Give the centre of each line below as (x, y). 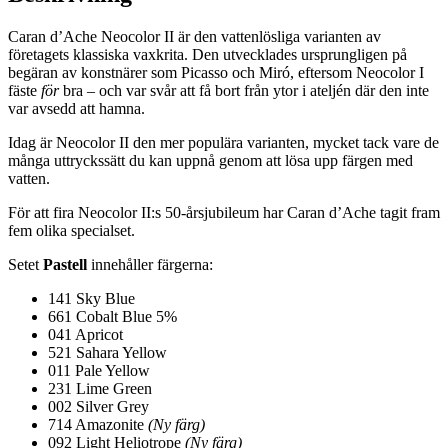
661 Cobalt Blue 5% (112, 316)
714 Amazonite (98, 424)
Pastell (67, 264)
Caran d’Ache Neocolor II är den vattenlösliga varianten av (194, 36)
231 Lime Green (100, 388)
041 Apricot (85, 334)
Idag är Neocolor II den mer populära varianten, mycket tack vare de (223, 142)
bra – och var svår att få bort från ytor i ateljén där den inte (244, 90)
